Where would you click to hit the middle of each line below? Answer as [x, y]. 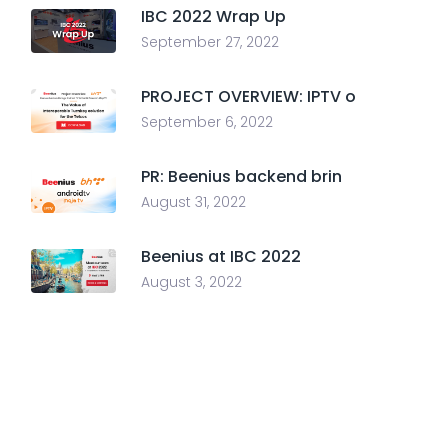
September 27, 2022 [210, 42]
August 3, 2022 [191, 282]
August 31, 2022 [193, 202]
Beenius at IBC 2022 [221, 256]
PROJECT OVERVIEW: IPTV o [248, 96]
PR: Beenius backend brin [241, 176]
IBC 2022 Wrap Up [213, 16]
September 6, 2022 [207, 122]
